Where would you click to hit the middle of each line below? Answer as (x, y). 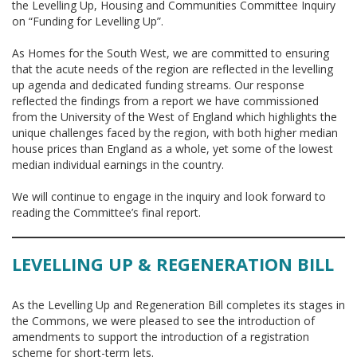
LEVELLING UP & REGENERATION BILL (173, 264)
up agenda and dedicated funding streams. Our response (158, 85)
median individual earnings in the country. (118, 165)
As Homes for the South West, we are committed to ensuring (171, 53)
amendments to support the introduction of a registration (161, 337)
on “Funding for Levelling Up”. (88, 21)
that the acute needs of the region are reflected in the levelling (173, 69)
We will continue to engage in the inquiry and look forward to (169, 196)
